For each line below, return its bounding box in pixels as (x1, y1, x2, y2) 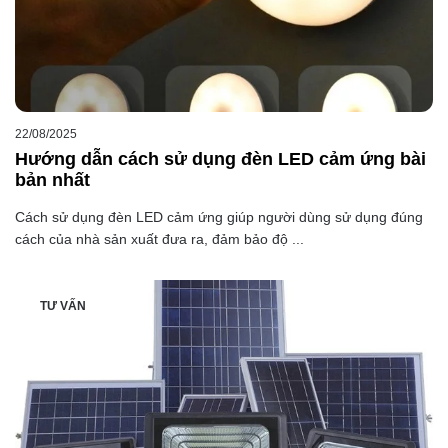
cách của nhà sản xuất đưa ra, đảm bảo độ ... (15, 231, 304, 248)
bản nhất (15, 170, 90, 191)
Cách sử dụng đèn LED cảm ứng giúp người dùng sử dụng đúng (15, 209, 423, 226)
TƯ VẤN (40, 299, 86, 314)
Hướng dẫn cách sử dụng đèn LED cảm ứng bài (15, 149, 426, 170)
